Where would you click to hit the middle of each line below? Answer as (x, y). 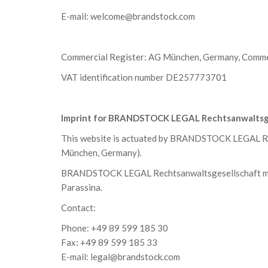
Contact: (78, 208)
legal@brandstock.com (135, 257)
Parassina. (82, 187)
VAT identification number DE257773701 (144, 77)
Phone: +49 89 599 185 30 (115, 228)
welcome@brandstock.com (143, 16)
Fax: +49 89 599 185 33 (109, 242)
